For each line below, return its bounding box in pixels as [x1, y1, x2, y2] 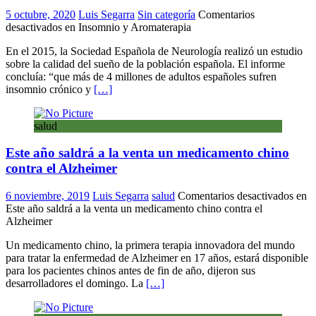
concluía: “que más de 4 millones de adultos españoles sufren [6, 70, 276, 83]
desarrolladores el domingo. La [6, 277, 146, 290]
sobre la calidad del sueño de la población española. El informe [6, 57, 285, 70]
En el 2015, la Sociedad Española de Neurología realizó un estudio [6, 44, 303, 57]
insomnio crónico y [6, 83, 94, 95]
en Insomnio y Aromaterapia [62, 20, 191, 33]
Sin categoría [138, 8, 195, 20]
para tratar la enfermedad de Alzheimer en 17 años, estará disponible [6, 252, 308, 265]
